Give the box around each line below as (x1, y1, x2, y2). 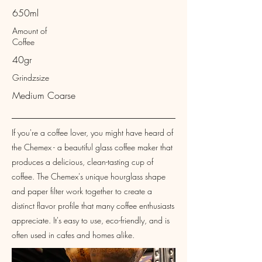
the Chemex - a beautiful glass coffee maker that (12, 141, 173, 153)
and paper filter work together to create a (12, 185, 152, 196)
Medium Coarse (12, 88, 75, 102)
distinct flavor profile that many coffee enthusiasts (12, 199, 174, 211)
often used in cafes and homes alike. (12, 229, 135, 240)
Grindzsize (12, 71, 49, 83)
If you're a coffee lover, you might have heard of (12, 126, 173, 138)
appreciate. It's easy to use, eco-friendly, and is (12, 214, 170, 226)
